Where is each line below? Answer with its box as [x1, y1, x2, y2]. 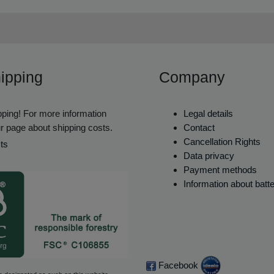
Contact [183, 122, 215, 133]
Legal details [183, 108, 233, 119]
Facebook [156, 259, 198, 270]
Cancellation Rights [183, 136, 261, 147]
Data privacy [183, 150, 234, 161]
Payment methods [183, 165, 257, 176]
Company [159, 68, 225, 86]
